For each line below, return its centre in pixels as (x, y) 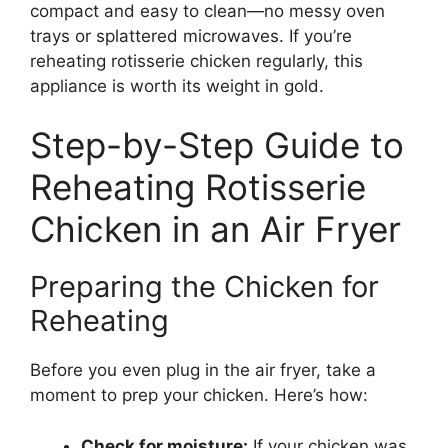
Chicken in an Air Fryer (215, 229)
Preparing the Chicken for (204, 287)
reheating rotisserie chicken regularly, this (196, 60)
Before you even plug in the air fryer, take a (203, 370)
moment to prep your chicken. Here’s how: (199, 395)
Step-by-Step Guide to (217, 145)
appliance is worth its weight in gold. (177, 85)
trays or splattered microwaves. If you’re (191, 35)
